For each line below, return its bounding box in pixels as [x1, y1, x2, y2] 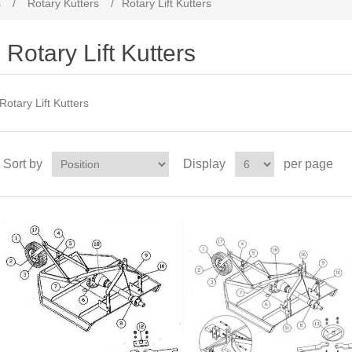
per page [283, 157, 333, 170]
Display [182, 157, 225, 170]
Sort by [2, 157, 42, 170]
